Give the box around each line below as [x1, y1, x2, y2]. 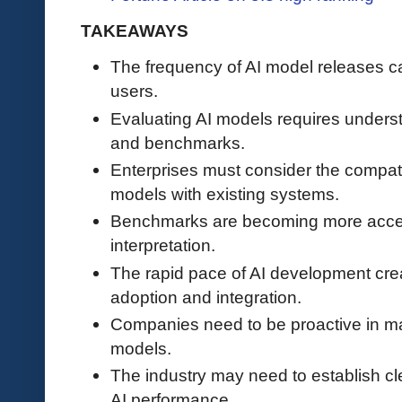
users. [110, 81, 158, 101]
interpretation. [110, 235, 215, 256]
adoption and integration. [110, 286, 301, 307]
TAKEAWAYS [81, 21, 188, 41]
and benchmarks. [110, 132, 245, 153]
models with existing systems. [110, 183, 339, 204]
